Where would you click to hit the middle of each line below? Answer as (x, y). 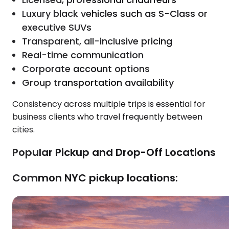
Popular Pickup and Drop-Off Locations (114, 152)
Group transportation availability (98, 83)
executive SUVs (57, 28)
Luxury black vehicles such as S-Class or (115, 14)
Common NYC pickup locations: (95, 178)
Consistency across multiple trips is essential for (109, 104)
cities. (24, 130)
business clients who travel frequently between (107, 117)
